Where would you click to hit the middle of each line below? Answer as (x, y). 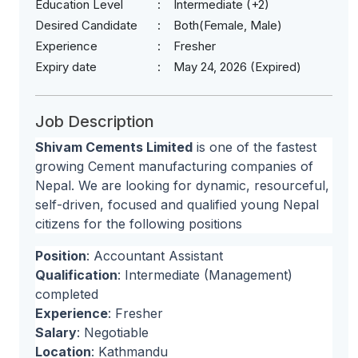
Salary (56, 332)
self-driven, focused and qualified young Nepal (177, 205)
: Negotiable (113, 332)
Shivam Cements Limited (114, 147)
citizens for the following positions (139, 224)
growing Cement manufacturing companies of (174, 166)
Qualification (76, 275)
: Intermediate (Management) (205, 275)
